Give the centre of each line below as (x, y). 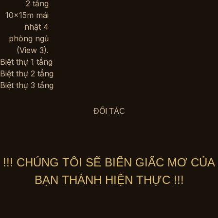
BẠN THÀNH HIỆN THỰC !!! (109, 180)
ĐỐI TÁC (109, 111)
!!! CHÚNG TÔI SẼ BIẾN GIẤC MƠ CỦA (109, 162)
